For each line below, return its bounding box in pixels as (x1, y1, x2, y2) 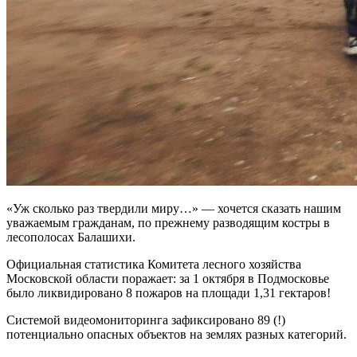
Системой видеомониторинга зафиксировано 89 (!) (6, 312, 285, 327)
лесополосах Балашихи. (6, 229, 135, 244)
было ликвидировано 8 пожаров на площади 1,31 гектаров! (6, 285, 331, 300)
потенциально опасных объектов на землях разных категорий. (6, 327, 347, 341)
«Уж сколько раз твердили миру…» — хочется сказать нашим (6, 201, 341, 215)
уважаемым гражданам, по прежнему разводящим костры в (6, 215, 330, 229)
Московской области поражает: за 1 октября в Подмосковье (6, 271, 329, 285)
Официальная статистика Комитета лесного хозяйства (6, 257, 301, 271)
